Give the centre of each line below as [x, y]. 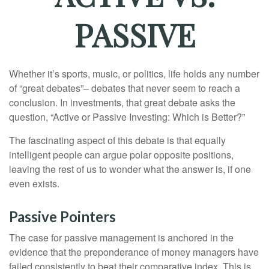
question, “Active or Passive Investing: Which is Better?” [127, 117]
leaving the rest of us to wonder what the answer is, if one [130, 169]
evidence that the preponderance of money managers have [134, 252]
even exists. [34, 184]
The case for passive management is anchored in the [121, 238]
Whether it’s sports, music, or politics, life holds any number [134, 74]
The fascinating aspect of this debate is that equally [117, 141]
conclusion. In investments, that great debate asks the [122, 103]
